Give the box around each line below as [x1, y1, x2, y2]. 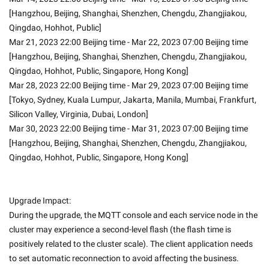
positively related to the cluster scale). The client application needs [9, 239, 253, 249]
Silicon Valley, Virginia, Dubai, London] [9, 109, 148, 119]
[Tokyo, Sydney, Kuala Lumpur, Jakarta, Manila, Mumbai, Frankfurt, [9, 95, 256, 104]
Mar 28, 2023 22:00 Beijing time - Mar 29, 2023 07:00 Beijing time [9, 80, 248, 90]
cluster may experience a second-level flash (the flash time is [9, 225, 231, 234]
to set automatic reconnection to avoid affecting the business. [9, 253, 239, 263]
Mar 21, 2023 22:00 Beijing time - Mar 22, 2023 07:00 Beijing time [9, 37, 248, 47]
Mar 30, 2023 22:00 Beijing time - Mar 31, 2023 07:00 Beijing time [9, 124, 248, 133]
